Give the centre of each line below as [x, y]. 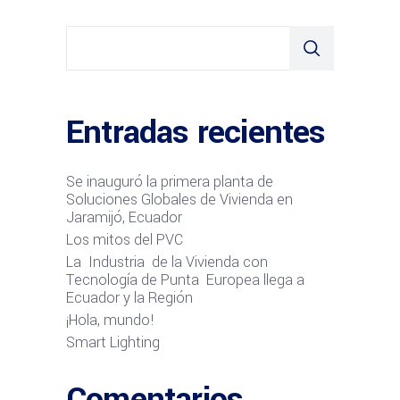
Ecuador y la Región [129, 297]
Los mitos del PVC [125, 239]
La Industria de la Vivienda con [167, 262]
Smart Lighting [113, 342]
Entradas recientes [196, 132]
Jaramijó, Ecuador [124, 217]
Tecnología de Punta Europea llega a [185, 279]
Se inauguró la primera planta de [170, 181]
